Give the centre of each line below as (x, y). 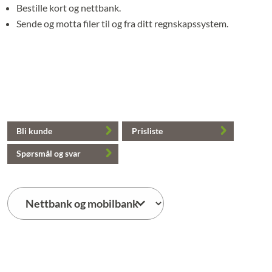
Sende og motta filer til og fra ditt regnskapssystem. (123, 24)
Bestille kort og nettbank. (69, 8)
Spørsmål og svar (49, 154)
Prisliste (147, 131)
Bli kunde (35, 131)
